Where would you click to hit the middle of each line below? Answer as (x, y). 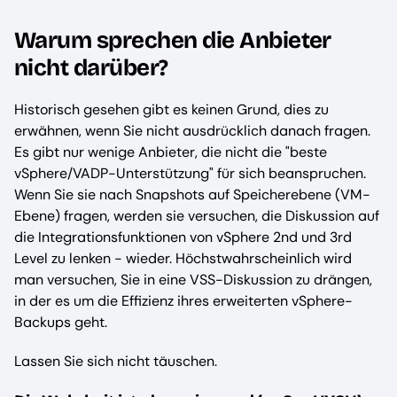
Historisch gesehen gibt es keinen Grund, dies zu (171, 110)
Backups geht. (61, 323)
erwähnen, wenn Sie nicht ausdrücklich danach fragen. (192, 131)
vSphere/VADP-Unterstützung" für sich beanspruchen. (190, 174)
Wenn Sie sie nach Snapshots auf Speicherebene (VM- (192, 195)
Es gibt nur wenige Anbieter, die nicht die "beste (171, 152)
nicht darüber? (91, 68)
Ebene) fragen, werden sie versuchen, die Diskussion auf (197, 216)
